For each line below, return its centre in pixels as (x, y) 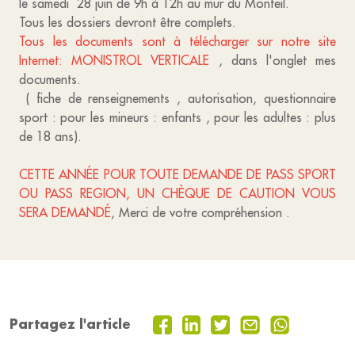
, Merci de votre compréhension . (200, 212)
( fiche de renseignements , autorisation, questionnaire (177, 98)
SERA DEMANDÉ (65, 212)
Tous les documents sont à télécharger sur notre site (177, 41)
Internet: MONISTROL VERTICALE (119, 60)
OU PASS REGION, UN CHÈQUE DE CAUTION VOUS (177, 193)
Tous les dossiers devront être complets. (128, 22)
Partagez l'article (70, 324)
